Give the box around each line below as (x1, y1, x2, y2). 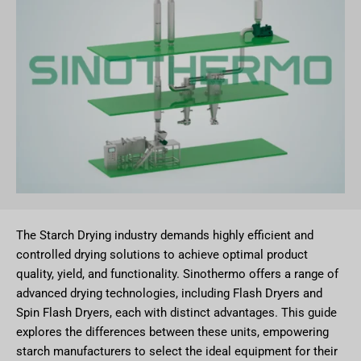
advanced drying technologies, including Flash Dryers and (16, 286, 322, 301)
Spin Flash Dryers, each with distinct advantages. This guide (16, 305, 337, 321)
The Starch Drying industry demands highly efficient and (16, 228, 313, 243)
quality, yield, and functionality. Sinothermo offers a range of (16, 267, 338, 282)
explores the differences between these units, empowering (16, 325, 329, 340)
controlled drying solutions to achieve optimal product (16, 247, 308, 263)
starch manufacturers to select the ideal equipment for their (16, 344, 338, 359)
